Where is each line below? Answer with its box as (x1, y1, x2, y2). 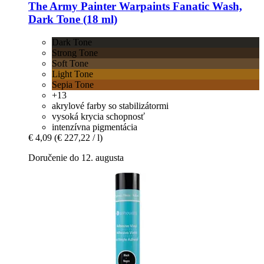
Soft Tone (52, 58, 88, 69)
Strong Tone (52, 48, 98, 58)
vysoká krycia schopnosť (52, 111, 145, 122)
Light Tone (52, 69, 93, 80)
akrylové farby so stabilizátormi (52, 101, 169, 111)
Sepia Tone (52, 80, 94, 90)
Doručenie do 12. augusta (28, 153, 124, 163)
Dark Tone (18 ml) (28, 13, 117, 26)
